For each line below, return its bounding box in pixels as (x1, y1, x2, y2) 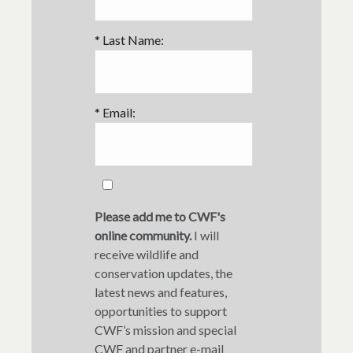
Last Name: (100, 32, 164, 47)
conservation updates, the (95, 265, 232, 281)
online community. (95, 227, 191, 243)
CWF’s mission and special (95, 321, 236, 337)
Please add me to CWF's (95, 208, 225, 224)
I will (191, 227, 219, 243)
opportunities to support (95, 303, 227, 318)
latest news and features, (95, 284, 227, 299)
